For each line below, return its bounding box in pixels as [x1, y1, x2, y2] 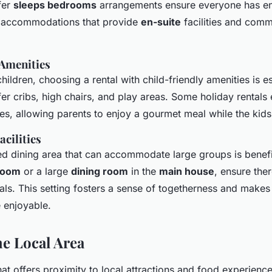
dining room [71, 165, 128, 177]
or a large [21, 165, 71, 177]
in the [128, 165, 159, 177]
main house [159, 165, 214, 177]
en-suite [141, 15, 181, 28]
